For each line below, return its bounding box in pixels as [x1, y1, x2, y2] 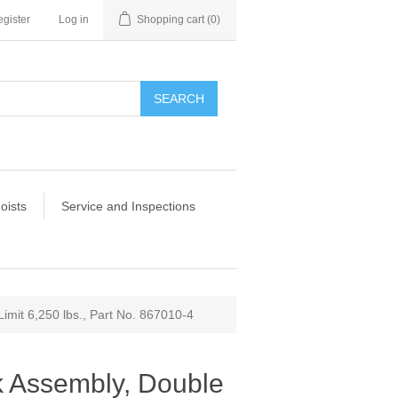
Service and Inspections [60, 199, 195, 213]
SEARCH [153, 92, 204, 106]
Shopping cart [137, 13, 204, 26]
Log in [59, 13, 89, 26]
